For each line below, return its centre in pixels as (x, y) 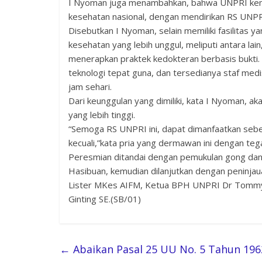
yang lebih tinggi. (102, 115)
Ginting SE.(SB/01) (105, 199)
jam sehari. (90, 87)
